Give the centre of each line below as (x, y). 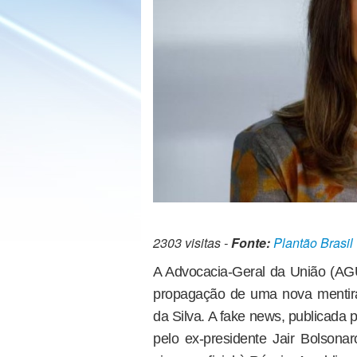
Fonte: (251, 243)
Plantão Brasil (313, 243)
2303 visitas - (192, 243)
